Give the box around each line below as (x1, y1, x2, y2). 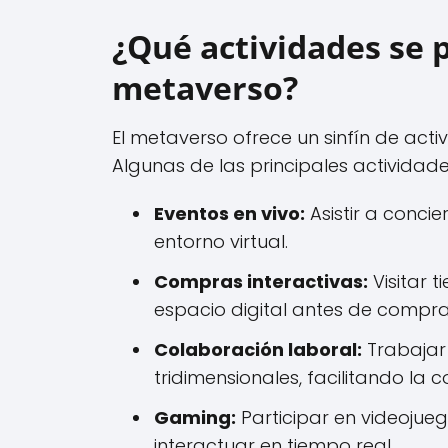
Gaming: (154, 404, 236, 430)
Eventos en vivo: (154, 200, 305, 226)
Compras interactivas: (154, 268, 368, 294)
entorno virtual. (154, 228, 288, 254)
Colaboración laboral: (154, 336, 362, 362)
